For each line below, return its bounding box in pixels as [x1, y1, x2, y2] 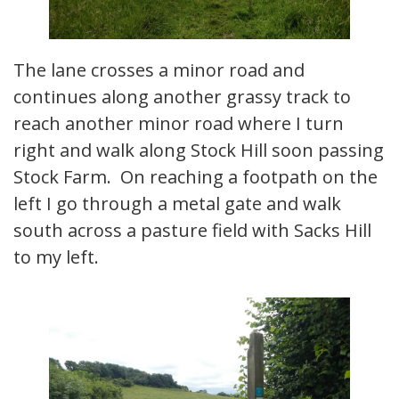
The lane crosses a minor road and [13, 57, 305, 82]
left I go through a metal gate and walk [13, 191, 341, 216]
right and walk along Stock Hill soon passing [13, 137, 384, 162]
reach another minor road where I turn [13, 110, 344, 135]
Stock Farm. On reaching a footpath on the [13, 164, 378, 189]
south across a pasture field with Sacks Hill [13, 217, 371, 242]
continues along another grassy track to [13, 84, 351, 109]
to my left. [13, 244, 99, 269]
